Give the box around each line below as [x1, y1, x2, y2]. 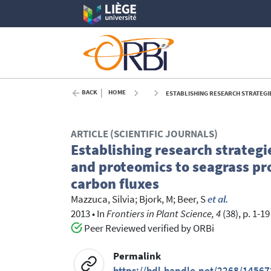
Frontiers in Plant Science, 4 [106, 207, 221, 221]
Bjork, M [139, 193, 173, 206]
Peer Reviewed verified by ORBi [82, 222, 214, 235]
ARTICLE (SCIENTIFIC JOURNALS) [71, 128, 218, 141]
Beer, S [177, 193, 206, 206]
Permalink [113, 249, 162, 263]
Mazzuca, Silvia [71, 193, 135, 206]
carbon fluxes [71, 174, 159, 194]
